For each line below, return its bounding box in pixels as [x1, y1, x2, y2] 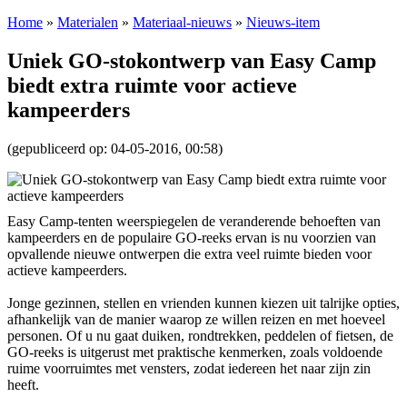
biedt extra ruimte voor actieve [7, 73, 297, 97]
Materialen [57, 15, 118, 30]
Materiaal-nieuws [133, 15, 232, 30]
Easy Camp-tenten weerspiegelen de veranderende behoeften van [7, 213, 381, 229]
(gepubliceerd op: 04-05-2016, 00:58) [7, 140, 223, 156]
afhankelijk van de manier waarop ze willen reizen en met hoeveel [7, 311, 385, 327]
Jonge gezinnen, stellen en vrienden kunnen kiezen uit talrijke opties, [7, 294, 400, 311]
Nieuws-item [246, 15, 320, 30]
